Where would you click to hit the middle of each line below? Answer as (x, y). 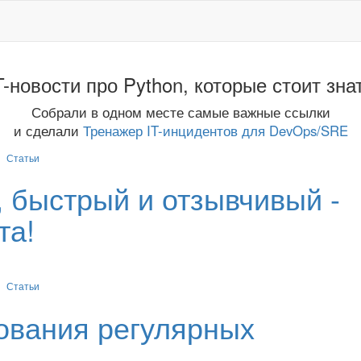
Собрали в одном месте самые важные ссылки (180, 112)
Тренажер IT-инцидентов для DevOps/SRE (215, 131)
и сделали (48, 131)
